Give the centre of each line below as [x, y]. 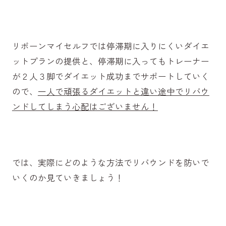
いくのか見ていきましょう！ [68, 177]
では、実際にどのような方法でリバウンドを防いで [110, 162]
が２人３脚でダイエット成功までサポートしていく [110, 76]
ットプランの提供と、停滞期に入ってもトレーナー [110, 61]
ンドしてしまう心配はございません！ [85, 106]
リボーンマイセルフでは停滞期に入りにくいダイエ [110, 46]
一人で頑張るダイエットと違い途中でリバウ [123, 91]
